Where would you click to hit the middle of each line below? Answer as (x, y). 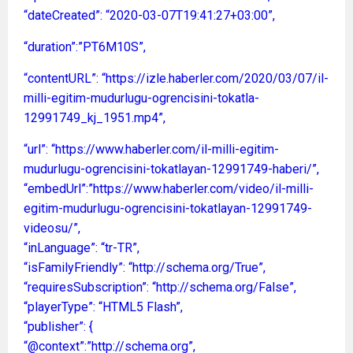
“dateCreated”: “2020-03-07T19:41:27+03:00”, (149, 15)
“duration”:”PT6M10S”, (85, 46)
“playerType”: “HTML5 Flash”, (103, 307)
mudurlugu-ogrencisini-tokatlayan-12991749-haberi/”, (171, 169)
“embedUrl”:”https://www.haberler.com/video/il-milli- (169, 188)
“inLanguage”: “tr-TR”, (82, 247)
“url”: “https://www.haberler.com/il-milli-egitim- (151, 149)
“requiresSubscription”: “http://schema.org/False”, (160, 287)
